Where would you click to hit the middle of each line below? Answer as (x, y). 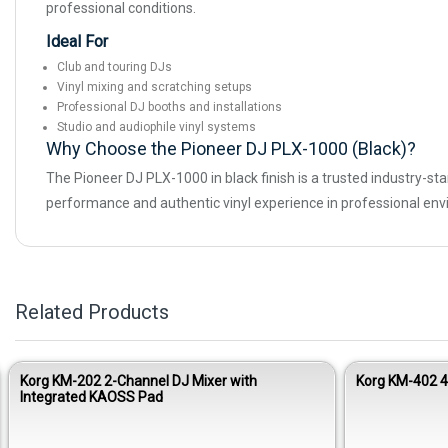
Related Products (92, 312)
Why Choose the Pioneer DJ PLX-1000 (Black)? (231, 149)
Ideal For (77, 42)
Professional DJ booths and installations (169, 107)
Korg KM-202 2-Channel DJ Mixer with (138, 381)
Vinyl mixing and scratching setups (154, 87)
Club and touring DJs (114, 67)
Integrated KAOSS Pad (91, 397)
